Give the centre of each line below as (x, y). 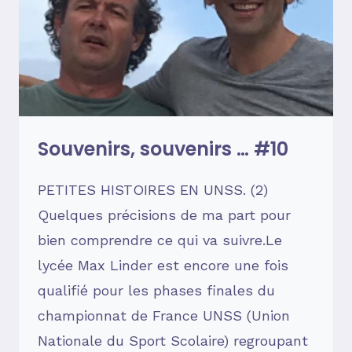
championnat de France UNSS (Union (164, 316)
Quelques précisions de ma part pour (164, 215)
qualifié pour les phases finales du (156, 291)
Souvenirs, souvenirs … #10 (163, 149)
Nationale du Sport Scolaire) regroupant (173, 341)
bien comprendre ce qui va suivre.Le (160, 240)
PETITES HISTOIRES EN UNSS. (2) (153, 190)
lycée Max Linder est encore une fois (163, 266)
